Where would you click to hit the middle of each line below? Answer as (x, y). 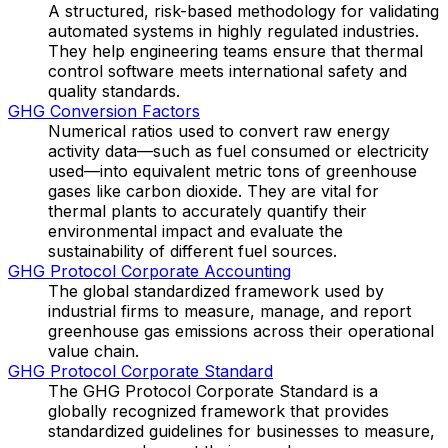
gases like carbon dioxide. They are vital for (213, 190)
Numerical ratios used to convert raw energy (219, 130)
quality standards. (114, 90)
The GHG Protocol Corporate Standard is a (213, 390)
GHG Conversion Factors (104, 110)
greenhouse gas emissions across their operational (241, 330)
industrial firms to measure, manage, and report (229, 310)
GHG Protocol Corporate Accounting (149, 270)
